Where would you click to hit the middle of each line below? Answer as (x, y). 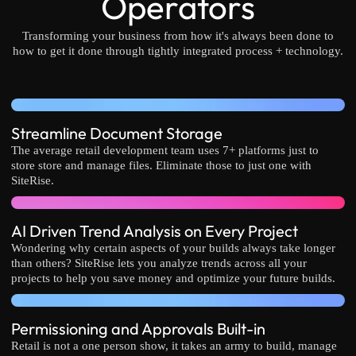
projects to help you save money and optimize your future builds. (173, 278)
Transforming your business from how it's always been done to (178, 35)
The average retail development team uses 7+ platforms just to (165, 150)
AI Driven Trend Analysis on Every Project (155, 230)
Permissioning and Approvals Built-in (138, 328)
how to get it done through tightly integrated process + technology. (178, 50)
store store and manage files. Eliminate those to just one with (161, 165)
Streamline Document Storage (117, 133)
